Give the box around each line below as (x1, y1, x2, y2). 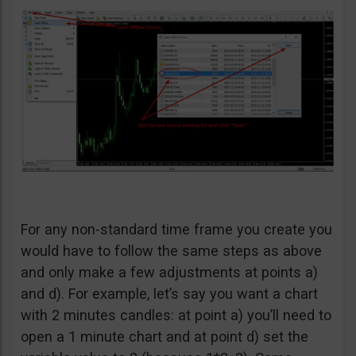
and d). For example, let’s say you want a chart (21, 284, 318, 302)
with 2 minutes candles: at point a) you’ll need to (21, 306, 331, 323)
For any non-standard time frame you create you (21, 220, 332, 238)
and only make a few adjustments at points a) (21, 263, 318, 281)
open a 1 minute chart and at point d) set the (21, 327, 308, 345)
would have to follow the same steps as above (21, 242, 322, 259)
